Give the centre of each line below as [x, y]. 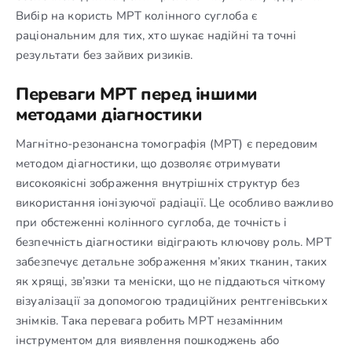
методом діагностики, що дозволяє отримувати [148, 163]
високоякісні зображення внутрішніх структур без [158, 183]
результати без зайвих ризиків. [104, 55]
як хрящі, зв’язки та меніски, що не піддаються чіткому [171, 281]
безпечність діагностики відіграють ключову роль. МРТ [174, 242]
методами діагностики [109, 114]
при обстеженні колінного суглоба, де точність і [152, 222]
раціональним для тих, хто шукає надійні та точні [156, 35]
